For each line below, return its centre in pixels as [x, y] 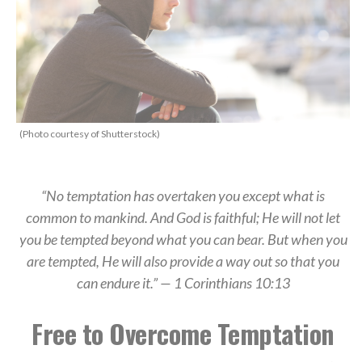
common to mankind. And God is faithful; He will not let [183, 217]
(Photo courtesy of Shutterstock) [90, 133]
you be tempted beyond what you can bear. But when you [183, 239]
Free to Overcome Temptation [183, 333]
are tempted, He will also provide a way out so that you [183, 261]
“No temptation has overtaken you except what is [183, 195]
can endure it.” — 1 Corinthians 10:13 [183, 282]
